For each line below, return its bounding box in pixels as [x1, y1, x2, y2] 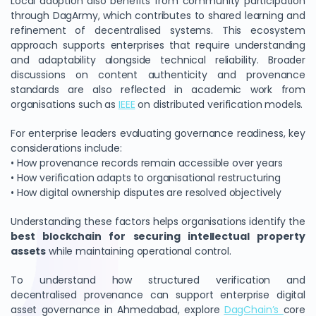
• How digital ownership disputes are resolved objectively [11, 186, 282, 200]
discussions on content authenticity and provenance [11, 68, 305, 82]
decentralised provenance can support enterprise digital [11, 288, 305, 302]
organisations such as [11, 97, 119, 111]
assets [11, 244, 47, 258]
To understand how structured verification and [11, 273, 305, 287]
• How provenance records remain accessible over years [11, 156, 283, 170]
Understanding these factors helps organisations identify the [11, 214, 305, 229]
